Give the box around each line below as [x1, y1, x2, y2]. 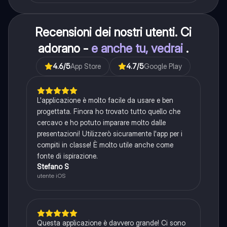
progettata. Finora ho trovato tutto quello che [36, 107, 180, 116]
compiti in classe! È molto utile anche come [36, 140, 173, 149]
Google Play [144, 62, 182, 71]
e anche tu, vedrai [91, 41, 186, 56]
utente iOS [36, 172, 65, 180]
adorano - [38, 41, 92, 56]
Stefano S [36, 162, 69, 171]
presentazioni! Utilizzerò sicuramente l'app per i [36, 129, 182, 138]
